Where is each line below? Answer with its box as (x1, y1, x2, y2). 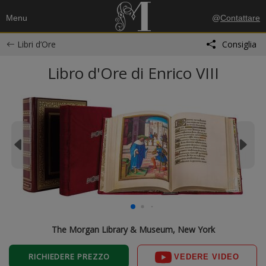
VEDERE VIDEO (173, 252, 239, 262)
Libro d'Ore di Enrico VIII (47, 62, 219, 84)
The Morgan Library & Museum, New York (51, 224, 215, 235)
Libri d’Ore (17, 39, 56, 50)
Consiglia (221, 39, 256, 50)
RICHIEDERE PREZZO (28, 251, 110, 262)
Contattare (220, 13, 260, 23)
